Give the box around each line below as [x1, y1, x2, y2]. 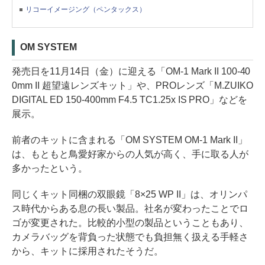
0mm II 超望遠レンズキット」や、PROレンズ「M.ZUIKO [12, 80, 253, 91]
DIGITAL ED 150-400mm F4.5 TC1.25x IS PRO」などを [12, 94, 248, 105]
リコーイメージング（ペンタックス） [25, 5, 147, 14]
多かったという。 [12, 163, 88, 173]
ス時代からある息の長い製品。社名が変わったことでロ [12, 203, 248, 214]
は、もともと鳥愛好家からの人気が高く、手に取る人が [12, 148, 248, 159]
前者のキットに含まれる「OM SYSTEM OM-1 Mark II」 [12, 134, 247, 145]
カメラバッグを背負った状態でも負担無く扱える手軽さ [12, 231, 248, 242]
